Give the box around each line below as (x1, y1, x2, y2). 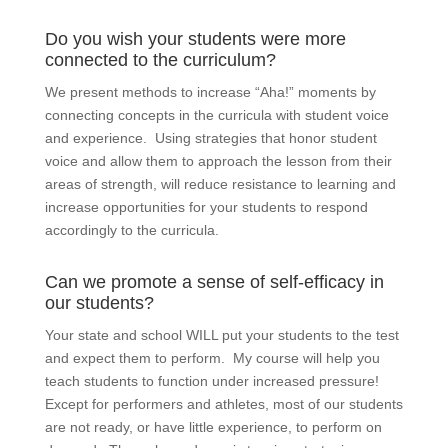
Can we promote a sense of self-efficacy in (44, 272, 384, 293)
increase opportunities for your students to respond (44, 199, 368, 216)
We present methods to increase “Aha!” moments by (44, 84, 376, 101)
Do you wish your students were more (44, 29, 346, 50)
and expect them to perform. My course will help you (44, 350, 380, 367)
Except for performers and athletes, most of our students (44, 396, 403, 413)
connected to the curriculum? (44, 50, 276, 71)
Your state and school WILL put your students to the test (44, 327, 399, 344)
